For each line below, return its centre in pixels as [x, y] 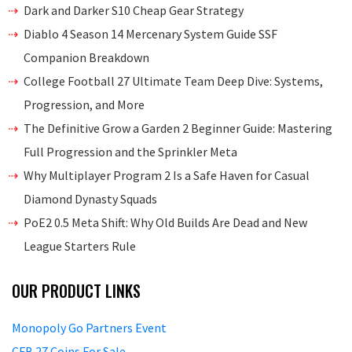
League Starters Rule [80, 246]
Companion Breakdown [86, 57]
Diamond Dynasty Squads [90, 198]
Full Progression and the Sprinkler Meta [130, 151]
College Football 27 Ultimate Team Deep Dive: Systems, [173, 81]
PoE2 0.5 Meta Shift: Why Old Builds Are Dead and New [165, 222]
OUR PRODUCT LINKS [76, 290]
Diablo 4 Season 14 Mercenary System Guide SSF [150, 33]
